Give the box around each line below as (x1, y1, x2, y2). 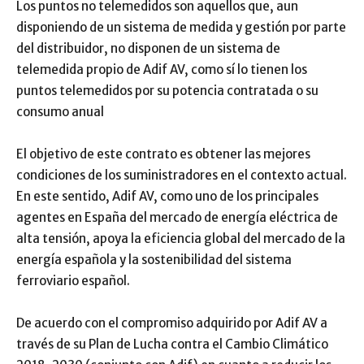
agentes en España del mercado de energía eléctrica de (16, 210, 338, 225)
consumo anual (16, 104, 104, 119)
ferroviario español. (16, 273, 130, 288)
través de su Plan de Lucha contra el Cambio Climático (16, 336, 328, 352)
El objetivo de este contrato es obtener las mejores (16, 146, 310, 162)
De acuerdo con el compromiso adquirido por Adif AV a (16, 315, 327, 331)
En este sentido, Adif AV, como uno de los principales (16, 188, 318, 204)
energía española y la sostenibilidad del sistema (16, 252, 292, 267)
